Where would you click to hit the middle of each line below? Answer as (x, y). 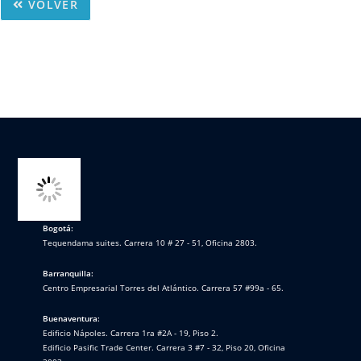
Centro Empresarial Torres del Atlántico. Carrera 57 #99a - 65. (164, 287)
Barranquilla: (68, 273)
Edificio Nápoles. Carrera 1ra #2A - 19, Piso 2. (131, 332)
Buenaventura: (72, 318)
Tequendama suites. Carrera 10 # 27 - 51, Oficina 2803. (150, 242)
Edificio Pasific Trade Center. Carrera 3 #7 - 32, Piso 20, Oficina (164, 347)
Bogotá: (58, 228)
